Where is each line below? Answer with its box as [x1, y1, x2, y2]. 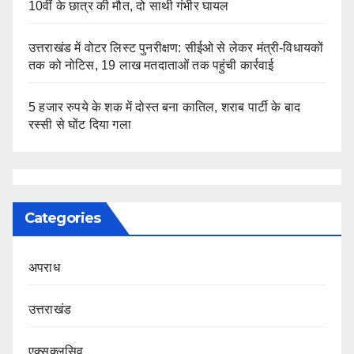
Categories [24, 209, 100, 227]
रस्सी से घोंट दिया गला [28, 117, 131, 131]
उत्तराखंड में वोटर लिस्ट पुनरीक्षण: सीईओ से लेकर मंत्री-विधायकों [28, 40, 324, 55]
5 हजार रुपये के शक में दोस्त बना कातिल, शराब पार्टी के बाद [28, 100, 301, 114]
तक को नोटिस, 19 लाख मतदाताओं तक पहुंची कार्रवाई [28, 58, 274, 72]
